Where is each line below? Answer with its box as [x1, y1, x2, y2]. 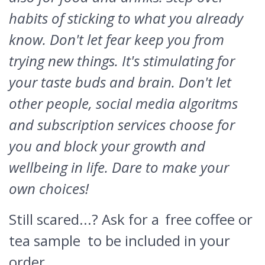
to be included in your [84, 231, 230, 250]
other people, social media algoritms [9, 93, 238, 113]
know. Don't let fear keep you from [9, 30, 224, 49]
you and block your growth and [9, 136, 205, 156]
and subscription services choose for [9, 115, 235, 134]
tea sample [9, 231, 80, 250]
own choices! [9, 179, 89, 198]
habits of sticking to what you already [9, 8, 243, 28]
